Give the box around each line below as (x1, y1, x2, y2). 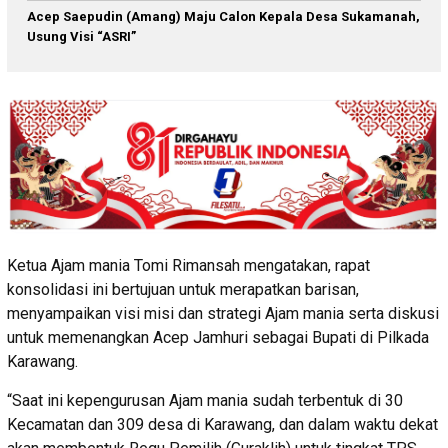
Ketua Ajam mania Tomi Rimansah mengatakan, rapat (7, 255, 370, 275)
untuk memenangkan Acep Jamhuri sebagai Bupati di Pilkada (7, 327, 429, 347)
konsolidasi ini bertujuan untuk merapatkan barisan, (7, 279, 359, 299)
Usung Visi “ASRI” (27, 28, 136, 44)
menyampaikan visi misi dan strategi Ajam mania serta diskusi (7, 303, 439, 323)
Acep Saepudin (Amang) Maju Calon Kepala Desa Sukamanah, (27, 8, 420, 24)
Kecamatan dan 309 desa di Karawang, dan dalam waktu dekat (7, 414, 438, 434)
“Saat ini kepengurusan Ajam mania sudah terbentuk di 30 (7, 390, 403, 410)
